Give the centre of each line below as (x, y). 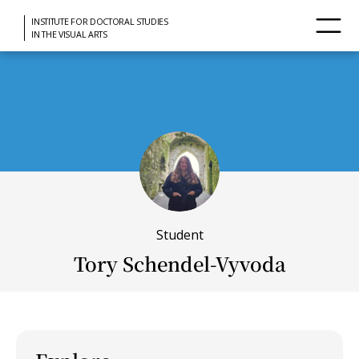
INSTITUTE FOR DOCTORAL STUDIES (100, 21)
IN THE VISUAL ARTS (69, 34)
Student (179, 235)
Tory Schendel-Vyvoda (179, 263)
